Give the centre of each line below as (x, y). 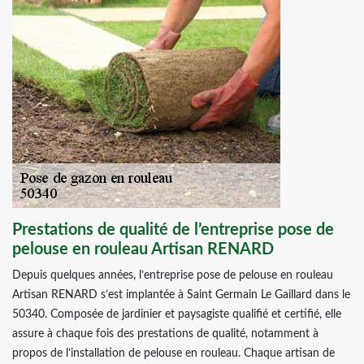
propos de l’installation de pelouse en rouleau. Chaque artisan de (173, 353)
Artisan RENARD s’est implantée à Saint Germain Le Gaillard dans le (181, 295)
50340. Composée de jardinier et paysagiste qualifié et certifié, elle (177, 314)
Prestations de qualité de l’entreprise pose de (173, 230)
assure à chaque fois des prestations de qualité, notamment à (165, 334)
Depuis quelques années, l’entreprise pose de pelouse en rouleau (173, 275)
